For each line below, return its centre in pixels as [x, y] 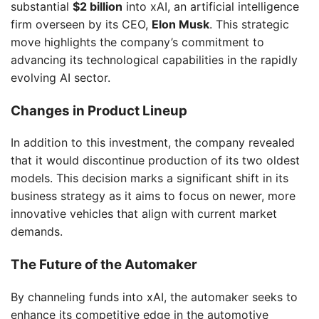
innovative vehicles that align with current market [144, 214]
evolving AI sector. [61, 77]
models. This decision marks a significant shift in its [150, 178]
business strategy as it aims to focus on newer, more [153, 196]
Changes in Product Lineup [99, 110]
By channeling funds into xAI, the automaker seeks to [154, 297]
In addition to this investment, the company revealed [153, 143]
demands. [37, 232]
